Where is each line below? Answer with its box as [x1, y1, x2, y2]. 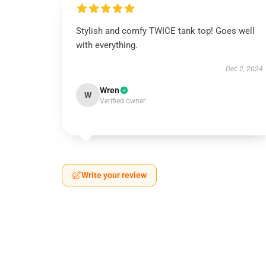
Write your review [81, 170, 147, 180]
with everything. [76, 40, 138, 50]
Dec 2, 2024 [225, 65, 263, 73]
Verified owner [100, 97, 145, 105]
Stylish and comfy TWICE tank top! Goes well [76, 26, 255, 36]
